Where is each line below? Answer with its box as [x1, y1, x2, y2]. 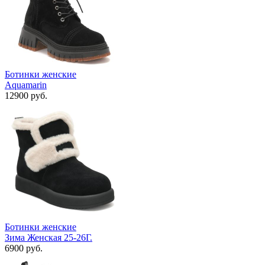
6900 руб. [5, 243, 43, 254]
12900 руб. [5, 91, 47, 101]
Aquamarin [5, 80, 47, 91]
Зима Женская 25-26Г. [5, 232, 92, 243]
